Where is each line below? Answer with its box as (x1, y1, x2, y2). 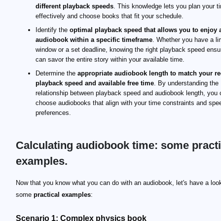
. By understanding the (154, 79, 219, 87)
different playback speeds (36, 2, 113, 10)
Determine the (36, 70, 77, 77)
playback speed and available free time (36, 79, 154, 87)
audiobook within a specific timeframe (36, 36, 152, 43)
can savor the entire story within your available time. (36, 56, 184, 63)
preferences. (36, 109, 71, 116)
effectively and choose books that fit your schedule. (36, 12, 184, 20)
